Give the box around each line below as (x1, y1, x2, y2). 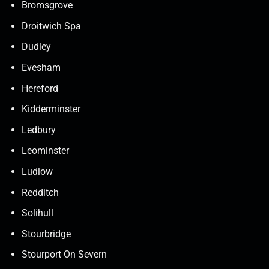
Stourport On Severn (21, 249, 107, 261)
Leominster (21, 145, 69, 157)
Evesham (21, 61, 61, 73)
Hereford (21, 82, 58, 94)
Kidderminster (21, 103, 80, 115)
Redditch (21, 186, 59, 198)
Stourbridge (21, 228, 71, 240)
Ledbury (21, 124, 56, 136)
